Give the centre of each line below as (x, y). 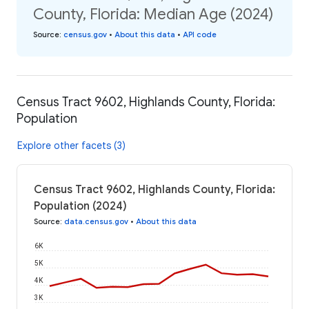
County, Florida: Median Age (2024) (153, 14)
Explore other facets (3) (71, 145)
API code (200, 35)
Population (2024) (80, 206)
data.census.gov (96, 221)
